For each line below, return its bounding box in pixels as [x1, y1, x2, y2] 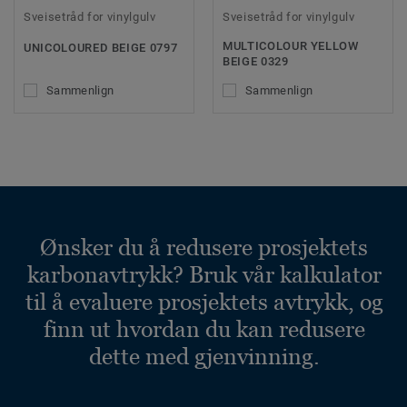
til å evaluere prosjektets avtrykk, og [25, 288, 383, 314]
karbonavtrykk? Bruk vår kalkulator [26, 261, 382, 287]
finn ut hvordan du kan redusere [43, 315, 365, 342]
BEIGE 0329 [223, 55, 289, 69]
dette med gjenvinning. [88, 342, 320, 369]
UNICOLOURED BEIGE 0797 [24, 41, 178, 55]
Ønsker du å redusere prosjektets [40, 233, 368, 260]
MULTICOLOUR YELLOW [223, 39, 359, 54]
